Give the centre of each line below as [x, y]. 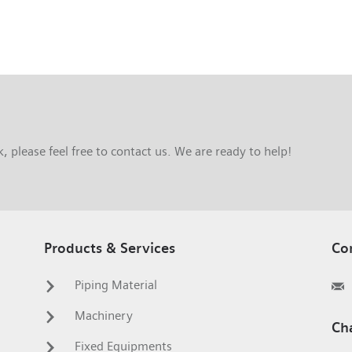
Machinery [102, 316]
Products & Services [109, 249]
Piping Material [114, 285]
